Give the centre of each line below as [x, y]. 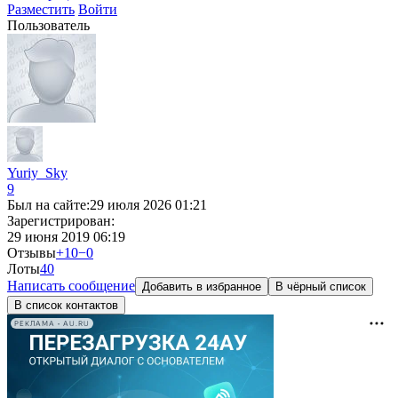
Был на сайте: [48, 205]
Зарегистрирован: [61, 221]
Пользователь [48, 25]
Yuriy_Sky [37, 173]
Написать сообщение [71, 286]
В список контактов [66, 305]
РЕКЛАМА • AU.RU [52, 323]
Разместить [41, 9]
